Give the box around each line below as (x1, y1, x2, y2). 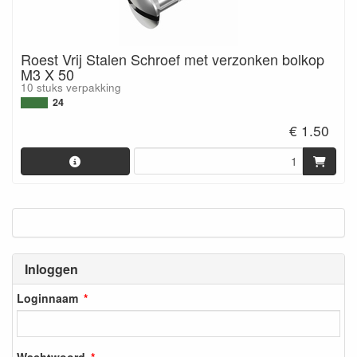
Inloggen (25, 259, 78, 278)
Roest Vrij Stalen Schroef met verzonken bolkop (21, 49, 324, 70)
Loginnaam (17, 290, 78, 307)
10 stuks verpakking (21, 80, 121, 96)
